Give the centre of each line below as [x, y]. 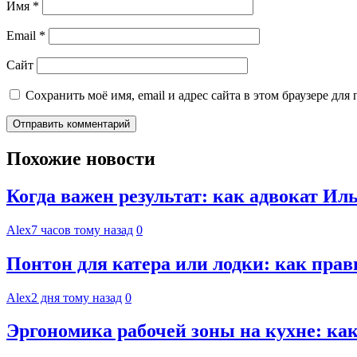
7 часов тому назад [82, 229]
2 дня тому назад [76, 297]
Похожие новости [81, 158]
